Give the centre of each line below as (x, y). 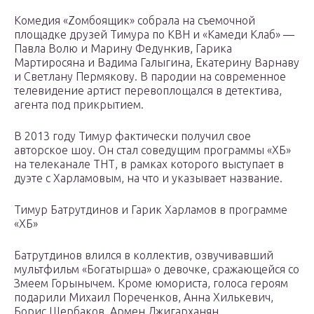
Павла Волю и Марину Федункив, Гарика (123, 49)
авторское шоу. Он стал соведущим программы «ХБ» (152, 150)
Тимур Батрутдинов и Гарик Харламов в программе (151, 210)
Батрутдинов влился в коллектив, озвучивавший (144, 255)
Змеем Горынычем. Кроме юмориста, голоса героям (151, 284)
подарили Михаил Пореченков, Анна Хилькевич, (144, 298)
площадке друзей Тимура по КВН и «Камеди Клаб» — (154, 35)
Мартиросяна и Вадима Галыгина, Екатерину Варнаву (157, 63)
